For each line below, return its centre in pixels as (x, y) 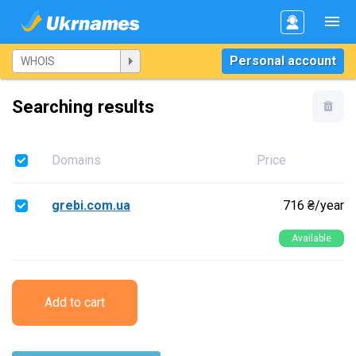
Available (311, 238)
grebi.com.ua (91, 205)
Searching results (83, 106)
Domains (76, 160)
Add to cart (75, 302)
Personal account (283, 61)
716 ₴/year (313, 205)
